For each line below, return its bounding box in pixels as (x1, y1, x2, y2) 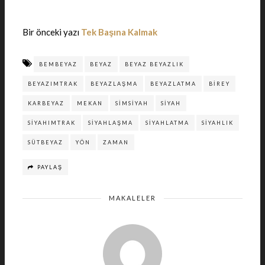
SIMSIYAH (115, 100, 148, 106)
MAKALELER (109, 194, 156, 202)
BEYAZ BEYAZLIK (125, 61, 184, 67)
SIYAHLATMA (146, 119, 189, 126)
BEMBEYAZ (39, 61, 77, 67)
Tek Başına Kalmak (81, 26, 157, 37)
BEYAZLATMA (150, 80, 196, 87)
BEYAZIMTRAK (28, 80, 78, 87)
